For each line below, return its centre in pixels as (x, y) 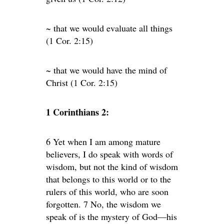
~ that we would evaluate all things (109, 28)
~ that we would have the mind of (106, 70)
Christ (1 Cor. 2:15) (82, 82)
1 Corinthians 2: (77, 112)
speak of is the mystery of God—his (111, 216)
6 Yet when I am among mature (103, 141)
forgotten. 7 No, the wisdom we (103, 204)
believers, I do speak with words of (109, 154)
